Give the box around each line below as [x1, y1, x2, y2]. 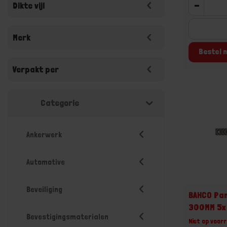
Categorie [41, 97, 79, 108]
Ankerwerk [26, 130, 62, 139]
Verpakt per [13, 64, 59, 74]
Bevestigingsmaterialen [26, 212, 108, 221]
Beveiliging [26, 184, 62, 194]
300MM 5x [188, 201, 226, 212]
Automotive [26, 157, 65, 167]
